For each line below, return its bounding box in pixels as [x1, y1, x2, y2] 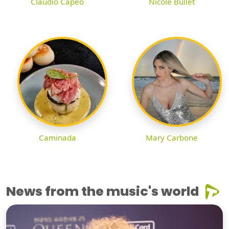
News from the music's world [6, 182, 199, 201]
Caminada [38, 132, 76, 143]
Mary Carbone [146, 132, 198, 143]
